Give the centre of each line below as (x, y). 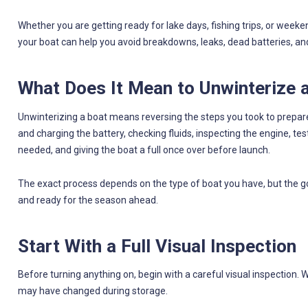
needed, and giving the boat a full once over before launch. (144, 150)
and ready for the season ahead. (88, 200)
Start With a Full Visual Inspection (157, 246)
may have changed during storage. (92, 291)
